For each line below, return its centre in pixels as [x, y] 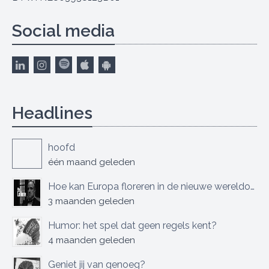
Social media [63, 31]
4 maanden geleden [92, 240]
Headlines [52, 113]
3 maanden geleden [91, 201]
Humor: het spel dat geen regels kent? [132, 225]
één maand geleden [92, 162]
